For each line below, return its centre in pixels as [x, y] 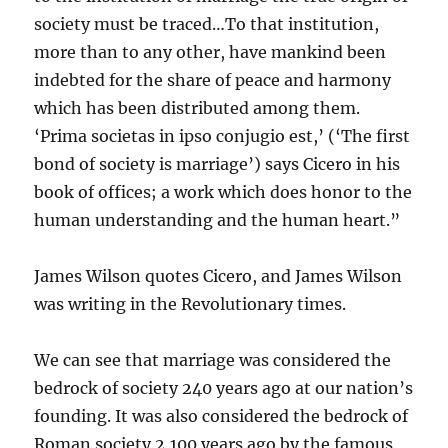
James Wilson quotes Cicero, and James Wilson [218, 276]
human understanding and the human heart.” [217, 220]
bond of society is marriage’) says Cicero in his [217, 164]
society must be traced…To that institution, [207, 24]
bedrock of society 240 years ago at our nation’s [224, 388]
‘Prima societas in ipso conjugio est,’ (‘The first [222, 136]
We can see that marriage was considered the [213, 360]
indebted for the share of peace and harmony [213, 80]
